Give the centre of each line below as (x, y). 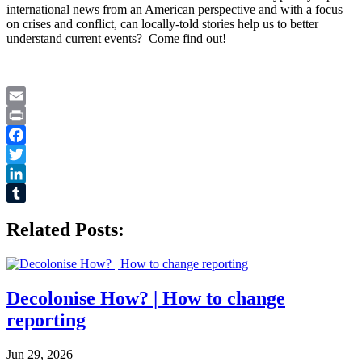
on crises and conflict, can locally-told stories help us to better (162, 23)
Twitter (25, 173)
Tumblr (25, 212)
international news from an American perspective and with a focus (175, 9)
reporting (46, 320)
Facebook (32, 154)
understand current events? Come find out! (116, 38)
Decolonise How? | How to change (146, 298)
